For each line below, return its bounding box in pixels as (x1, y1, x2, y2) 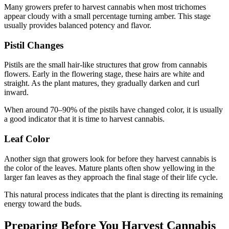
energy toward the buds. (4, 199, 82, 208)
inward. (4, 88, 29, 97)
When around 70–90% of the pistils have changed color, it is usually (4, 105, 223, 114)
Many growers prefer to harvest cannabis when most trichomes (4, 2, 206, 11)
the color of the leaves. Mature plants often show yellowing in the (4, 163, 215, 172)
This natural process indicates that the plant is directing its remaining (4, 190, 223, 199)
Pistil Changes (4, 39, 63, 51)
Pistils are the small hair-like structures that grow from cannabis (4, 60, 207, 70)
